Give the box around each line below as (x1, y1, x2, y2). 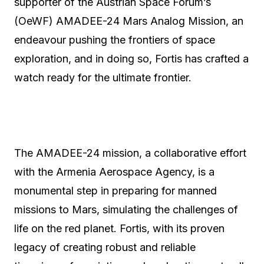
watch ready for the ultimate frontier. (14, 71, 192, 84)
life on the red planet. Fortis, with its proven (14, 222, 225, 235)
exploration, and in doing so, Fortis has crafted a (14, 52, 249, 65)
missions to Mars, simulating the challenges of (14, 203, 238, 216)
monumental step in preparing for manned (14, 184, 217, 197)
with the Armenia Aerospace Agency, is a (14, 166, 214, 178)
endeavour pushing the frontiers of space (14, 34, 215, 46)
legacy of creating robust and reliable (14, 241, 196, 253)
